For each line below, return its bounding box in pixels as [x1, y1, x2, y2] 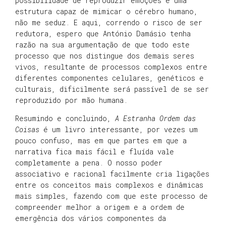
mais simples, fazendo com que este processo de [15, 191, 208, 201]
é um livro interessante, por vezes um [39, 125, 198, 135]
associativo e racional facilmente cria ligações [15, 169, 209, 179]
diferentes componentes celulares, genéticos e [15, 73, 204, 83]
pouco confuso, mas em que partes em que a [15, 136, 187, 146]
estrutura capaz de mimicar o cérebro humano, [15, 6, 198, 16]
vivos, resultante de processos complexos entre [15, 62, 207, 72]
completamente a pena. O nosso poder [15, 158, 162, 168]
